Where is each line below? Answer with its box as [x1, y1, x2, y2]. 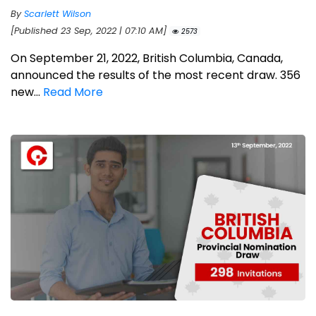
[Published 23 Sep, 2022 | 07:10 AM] [11, 24, 169, 37]
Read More [43, 83, 103, 100]
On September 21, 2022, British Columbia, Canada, [11, 49, 283, 66]
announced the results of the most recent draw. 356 [11, 66, 300, 83]
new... [11, 83, 43, 100]
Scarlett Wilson [24, 7, 91, 20]
